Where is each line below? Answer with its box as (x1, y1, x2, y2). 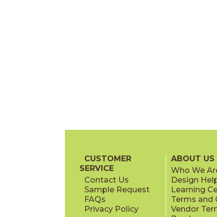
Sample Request (84, 185, 150, 194)
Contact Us (84, 175, 129, 185)
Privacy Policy (84, 204, 139, 214)
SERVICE (79, 163, 114, 173)
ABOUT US (171, 154, 215, 163)
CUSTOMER (84, 154, 132, 163)
